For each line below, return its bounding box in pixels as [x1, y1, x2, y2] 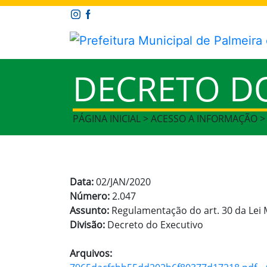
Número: [70, 189, 112, 203]
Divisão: [70, 218, 107, 231]
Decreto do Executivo [107, 218, 203, 231]
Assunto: [70, 203, 111, 217]
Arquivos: [70, 246, 112, 260]
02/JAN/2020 [96, 175, 151, 188]
